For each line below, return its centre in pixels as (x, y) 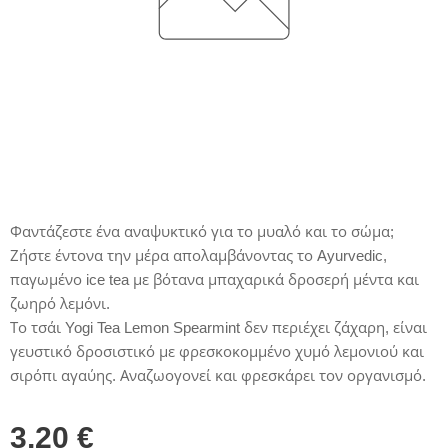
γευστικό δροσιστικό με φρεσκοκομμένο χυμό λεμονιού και (217, 351)
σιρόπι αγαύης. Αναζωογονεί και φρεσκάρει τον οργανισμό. (218, 375)
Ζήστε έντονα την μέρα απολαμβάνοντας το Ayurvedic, (198, 255)
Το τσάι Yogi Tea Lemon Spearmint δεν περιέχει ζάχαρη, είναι (218, 327)
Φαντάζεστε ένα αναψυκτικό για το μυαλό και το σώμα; (202, 231)
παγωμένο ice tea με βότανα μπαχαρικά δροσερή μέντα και (214, 279)
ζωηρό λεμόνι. (60, 303)
